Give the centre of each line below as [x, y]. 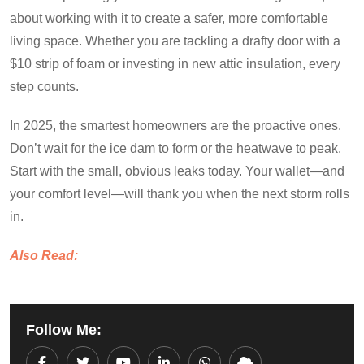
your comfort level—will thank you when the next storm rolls [180, 193]
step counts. [44, 86]
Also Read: [44, 255]
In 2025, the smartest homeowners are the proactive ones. [175, 125]
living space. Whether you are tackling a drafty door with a [175, 41]
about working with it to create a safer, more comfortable [169, 18]
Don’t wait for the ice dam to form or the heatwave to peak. [175, 148]
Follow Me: [64, 329]
